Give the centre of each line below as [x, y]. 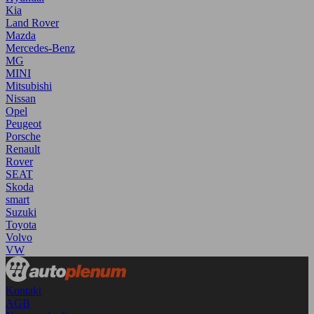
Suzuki [21, 212]
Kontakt [23, 291]
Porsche [23, 137]
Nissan [21, 99]
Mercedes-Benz [40, 48]
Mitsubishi [29, 86]
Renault [23, 149]
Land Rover [32, 23]
